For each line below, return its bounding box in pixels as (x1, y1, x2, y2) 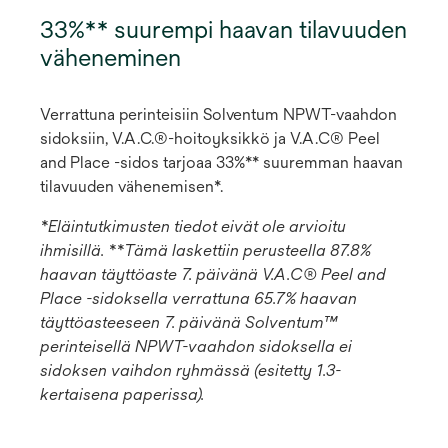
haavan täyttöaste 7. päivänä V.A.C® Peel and (40, 265, 386, 285)
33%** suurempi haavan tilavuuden (40, 15, 407, 44)
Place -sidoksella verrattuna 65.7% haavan (40, 289, 357, 309)
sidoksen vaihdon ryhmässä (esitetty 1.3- (40, 361, 341, 381)
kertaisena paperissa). (40, 385, 204, 405)
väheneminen (40, 43, 181, 72)
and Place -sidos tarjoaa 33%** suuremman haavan (40, 153, 403, 173)
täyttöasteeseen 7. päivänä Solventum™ (40, 313, 337, 333)
